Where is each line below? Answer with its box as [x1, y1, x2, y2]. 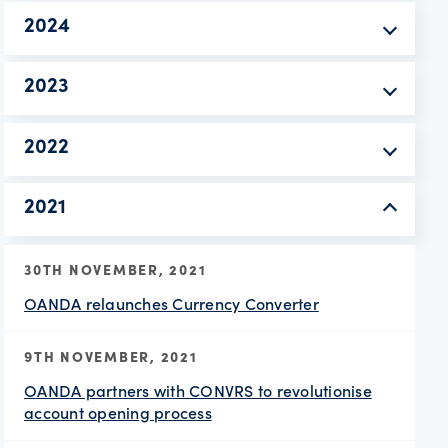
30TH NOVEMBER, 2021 [24, 258, 207, 279]
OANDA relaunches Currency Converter [24, 292, 319, 314]
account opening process [24, 401, 212, 423]
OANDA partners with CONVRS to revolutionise [24, 379, 372, 401]
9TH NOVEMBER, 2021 [24, 345, 198, 366]
